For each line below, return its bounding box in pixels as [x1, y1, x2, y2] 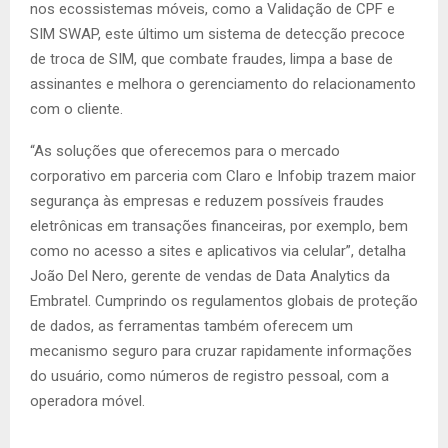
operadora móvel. [30, 392, 145, 410]
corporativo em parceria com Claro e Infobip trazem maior [30, 167, 416, 185]
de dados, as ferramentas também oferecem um [30, 317, 353, 335]
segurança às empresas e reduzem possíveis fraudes [30, 192, 384, 210]
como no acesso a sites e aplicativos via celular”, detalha [30, 242, 406, 260]
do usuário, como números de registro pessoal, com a [30, 367, 389, 385]
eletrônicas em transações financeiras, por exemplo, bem [30, 217, 408, 235]
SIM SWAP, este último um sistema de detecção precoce [30, 25, 405, 43]
